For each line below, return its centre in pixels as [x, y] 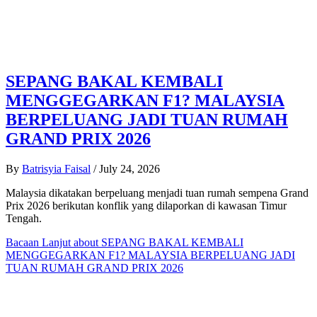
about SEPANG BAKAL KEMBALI [157, 243]
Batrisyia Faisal [56, 169]
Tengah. [25, 219]
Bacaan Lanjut [38, 243]
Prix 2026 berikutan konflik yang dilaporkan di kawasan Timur [146, 206]
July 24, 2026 [129, 169]
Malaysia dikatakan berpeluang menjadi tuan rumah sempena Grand [157, 193]
